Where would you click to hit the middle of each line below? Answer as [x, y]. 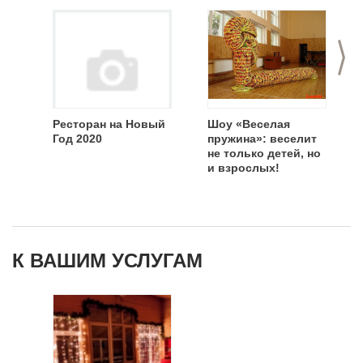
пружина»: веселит [262, 139]
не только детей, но [264, 153]
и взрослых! [243, 168]
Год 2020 [77, 139]
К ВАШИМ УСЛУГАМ [107, 261]
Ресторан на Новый [109, 124]
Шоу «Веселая [249, 124]
